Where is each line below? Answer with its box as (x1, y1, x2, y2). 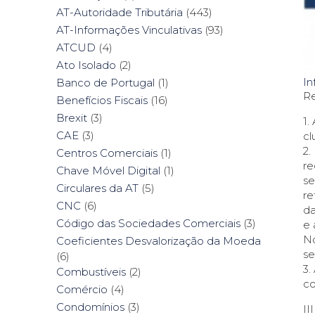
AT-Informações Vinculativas (56, 23, 202, 37)
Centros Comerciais (56, 146, 157, 160)
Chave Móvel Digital (56, 164, 160, 178)
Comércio (56, 283, 108, 297)
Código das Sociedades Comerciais (56, 217, 240, 231)
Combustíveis (56, 265, 126, 279)
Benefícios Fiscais (56, 94, 148, 108)
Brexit (56, 111, 87, 125)
